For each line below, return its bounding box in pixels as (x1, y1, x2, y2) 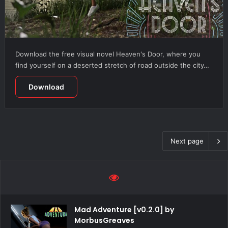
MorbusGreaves (74, 215, 134, 226)
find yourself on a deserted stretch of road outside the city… (15, 61, 209, 70)
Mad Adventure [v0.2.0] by (74, 205, 174, 215)
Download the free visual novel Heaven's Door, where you (15, 50, 201, 59)
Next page (170, 137, 204, 146)
